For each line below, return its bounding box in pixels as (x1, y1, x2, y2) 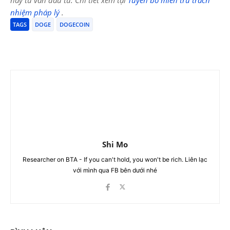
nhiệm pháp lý (10, 7, 62, 17)
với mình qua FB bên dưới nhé (73, 166, 157, 174)
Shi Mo (102, 139, 128, 149)
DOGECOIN (60, 20, 90, 28)
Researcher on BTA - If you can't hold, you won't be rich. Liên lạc (23, 155, 207, 163)
